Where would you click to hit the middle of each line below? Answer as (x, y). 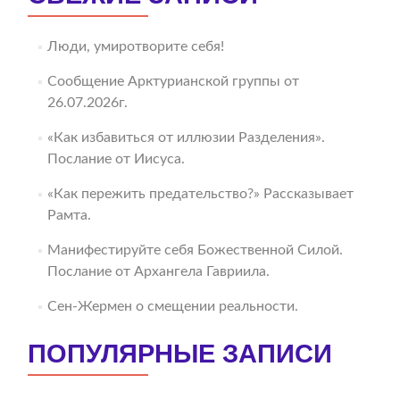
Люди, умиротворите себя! (135, 47)
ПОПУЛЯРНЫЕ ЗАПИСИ (180, 354)
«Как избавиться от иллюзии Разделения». (186, 138)
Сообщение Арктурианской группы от (173, 82)
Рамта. (69, 216)
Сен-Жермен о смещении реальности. (172, 307)
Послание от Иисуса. (116, 159)
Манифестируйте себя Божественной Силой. (195, 250)
